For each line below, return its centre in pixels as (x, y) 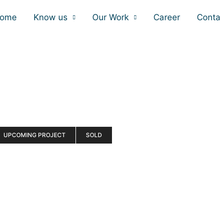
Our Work (110, 17)
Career (167, 17)
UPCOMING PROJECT (35, 135)
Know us (51, 17)
